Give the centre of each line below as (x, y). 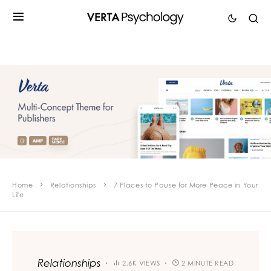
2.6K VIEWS (141, 263)
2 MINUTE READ (208, 263)
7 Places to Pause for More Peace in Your (186, 185)
